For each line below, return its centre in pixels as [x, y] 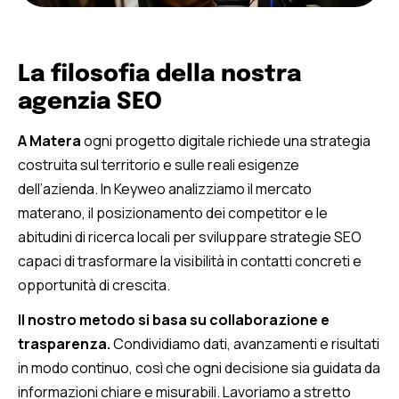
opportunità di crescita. [94, 285]
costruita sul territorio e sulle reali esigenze [159, 164]
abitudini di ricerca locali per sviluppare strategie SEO [190, 236]
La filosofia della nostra [159, 74]
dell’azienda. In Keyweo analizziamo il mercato [165, 188]
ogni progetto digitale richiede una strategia [226, 140]
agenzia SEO [90, 102]
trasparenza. [65, 344]
